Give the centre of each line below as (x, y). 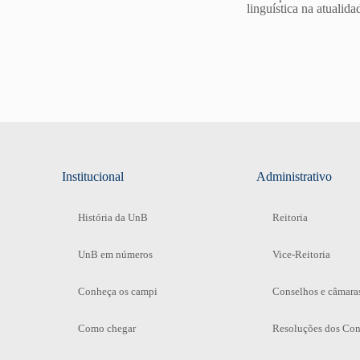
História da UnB (113, 217)
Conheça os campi (118, 291)
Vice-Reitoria (302, 254)
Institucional (93, 176)
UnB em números (116, 254)
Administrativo (295, 176)
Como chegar (107, 328)
